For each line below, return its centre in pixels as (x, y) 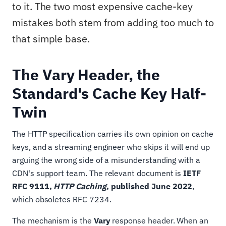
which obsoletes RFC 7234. (62, 200)
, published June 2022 (149, 186)
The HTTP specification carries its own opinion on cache (113, 134)
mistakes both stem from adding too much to (113, 23)
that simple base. (51, 39)
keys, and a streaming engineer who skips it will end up (111, 147)
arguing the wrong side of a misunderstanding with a (106, 160)
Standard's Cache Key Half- (109, 93)
